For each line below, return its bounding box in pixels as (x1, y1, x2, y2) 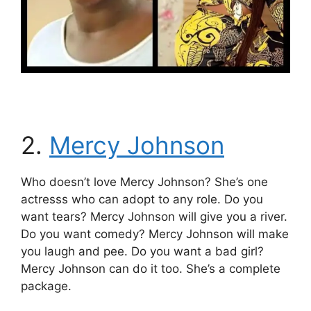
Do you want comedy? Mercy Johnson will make (21, 227, 289, 242)
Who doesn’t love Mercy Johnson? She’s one (21, 175, 268, 190)
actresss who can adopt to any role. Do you (21, 192, 263, 207)
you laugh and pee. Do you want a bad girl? (21, 244, 264, 259)
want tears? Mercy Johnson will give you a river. (21, 210, 287, 224)
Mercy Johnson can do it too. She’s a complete (21, 262, 280, 276)
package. (21, 279, 72, 294)
